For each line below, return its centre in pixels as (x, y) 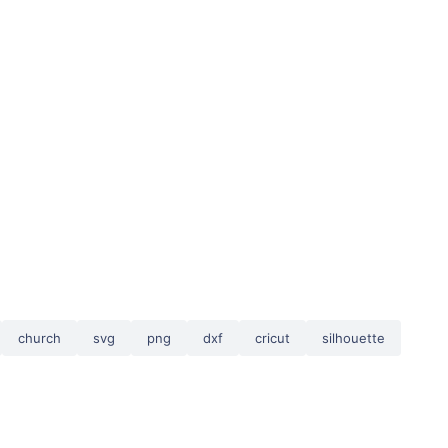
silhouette (353, 338)
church (39, 338)
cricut (272, 338)
